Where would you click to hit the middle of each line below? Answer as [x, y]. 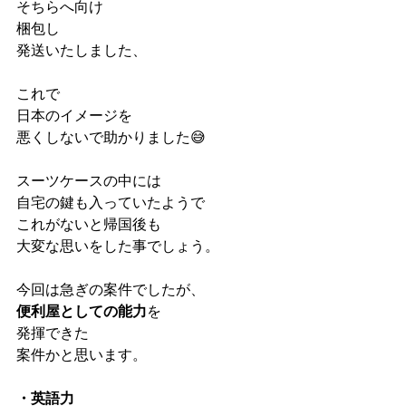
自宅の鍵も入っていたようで [111, 202]
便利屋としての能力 [82, 311]
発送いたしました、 [82, 50]
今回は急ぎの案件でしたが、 [111, 289]
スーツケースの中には [89, 180]
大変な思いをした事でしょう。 [118, 246]
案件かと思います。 [82, 354]
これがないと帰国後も [89, 224]
